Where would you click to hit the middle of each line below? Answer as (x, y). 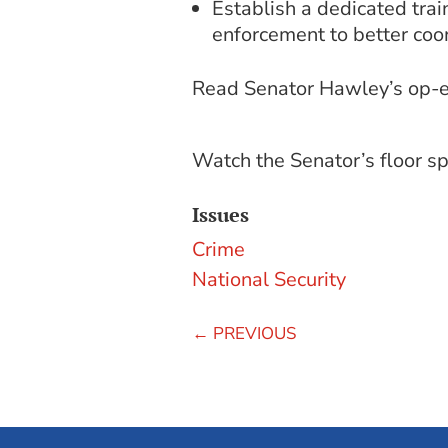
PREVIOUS (254, 334)
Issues (220, 215)
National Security (269, 280)
